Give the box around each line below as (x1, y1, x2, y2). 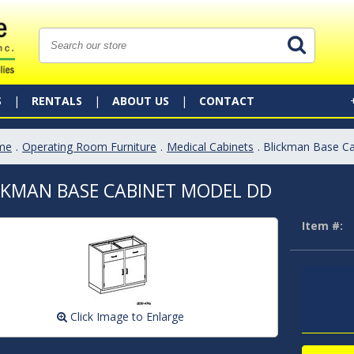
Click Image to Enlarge (67, 309, 185, 324)
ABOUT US (112, 93, 169, 108)
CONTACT (199, 93, 254, 108)
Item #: (301, 218, 343, 233)
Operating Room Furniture (22, 139, 156, 154)
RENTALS (32, 93, 82, 108)
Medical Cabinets (167, 139, 254, 154)
